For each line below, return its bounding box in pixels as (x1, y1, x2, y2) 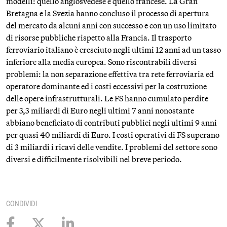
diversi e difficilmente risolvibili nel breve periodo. (6, 154, 182, 164)
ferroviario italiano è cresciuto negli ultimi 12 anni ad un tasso (6, 45, 221, 55)
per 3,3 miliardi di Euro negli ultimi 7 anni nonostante (6, 105, 194, 116)
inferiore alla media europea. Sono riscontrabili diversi (6, 57, 197, 67)
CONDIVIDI (6, 198, 37, 209)
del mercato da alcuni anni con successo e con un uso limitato (6, 20, 216, 30)
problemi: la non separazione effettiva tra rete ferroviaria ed (6, 69, 214, 79)
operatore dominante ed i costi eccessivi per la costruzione (6, 81, 207, 91)
